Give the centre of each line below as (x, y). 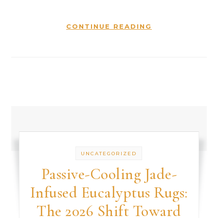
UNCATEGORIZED (109, 154)
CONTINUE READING (109, 26)
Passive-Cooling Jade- (109, 174)
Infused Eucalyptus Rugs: (109, 192)
